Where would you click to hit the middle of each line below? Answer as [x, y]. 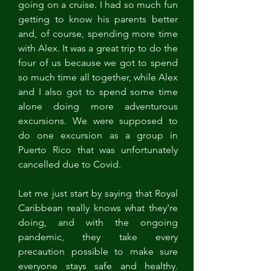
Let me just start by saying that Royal [98, 193]
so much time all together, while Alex [98, 77]
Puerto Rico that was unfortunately [98, 150]
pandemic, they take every [98, 237]
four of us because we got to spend [98, 63]
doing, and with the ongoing [98, 222]
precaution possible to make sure [98, 251]
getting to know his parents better [98, 19]
